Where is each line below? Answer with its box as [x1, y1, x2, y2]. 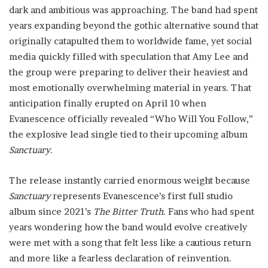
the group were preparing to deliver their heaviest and [9, 66, 248, 78]
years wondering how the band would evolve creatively [9, 221, 247, 233]
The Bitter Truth [93, 206, 163, 217]
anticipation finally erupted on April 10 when [9, 98, 206, 109]
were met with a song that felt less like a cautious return [9, 237, 251, 248]
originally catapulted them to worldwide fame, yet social [9, 35, 252, 47]
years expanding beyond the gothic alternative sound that [9, 20, 258, 31]
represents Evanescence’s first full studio [50, 190, 233, 202]
